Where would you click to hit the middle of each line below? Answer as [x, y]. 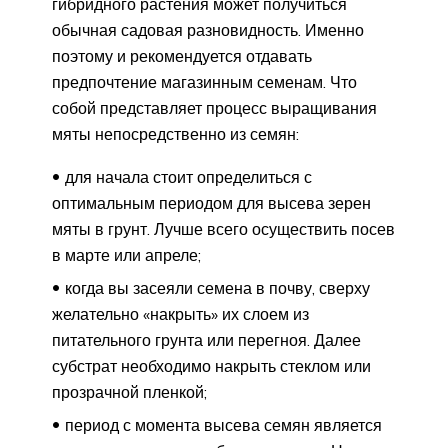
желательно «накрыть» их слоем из [180, 313]
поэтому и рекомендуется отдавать [182, 55]
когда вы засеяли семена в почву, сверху [217, 287]
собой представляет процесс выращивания [214, 107]
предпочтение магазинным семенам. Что [204, 81]
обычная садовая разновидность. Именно [208, 29]
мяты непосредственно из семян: [175, 133]
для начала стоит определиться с [188, 176]
